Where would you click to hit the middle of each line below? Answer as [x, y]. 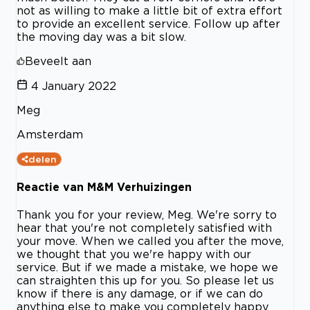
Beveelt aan [58, 61]
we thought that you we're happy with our [134, 254]
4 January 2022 [74, 85]
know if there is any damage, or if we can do [140, 294]
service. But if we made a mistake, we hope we [147, 267]
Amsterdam [50, 134]
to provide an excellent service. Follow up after [148, 23]
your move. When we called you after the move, [150, 241]
